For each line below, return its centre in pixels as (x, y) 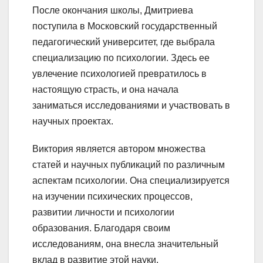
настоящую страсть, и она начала (105, 90)
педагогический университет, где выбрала (124, 42)
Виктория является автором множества (119, 149)
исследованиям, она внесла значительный (125, 244)
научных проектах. (73, 122)
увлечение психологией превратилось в (119, 74)
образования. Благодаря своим (101, 228)
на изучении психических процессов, (112, 197)
